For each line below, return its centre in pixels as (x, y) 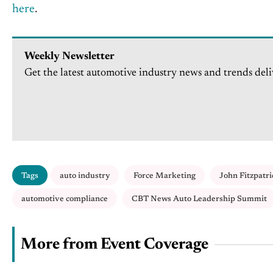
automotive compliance (65, 199)
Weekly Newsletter (69, 57)
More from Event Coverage (115, 245)
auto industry (85, 176)
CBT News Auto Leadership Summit (199, 199)
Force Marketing (165, 176)
